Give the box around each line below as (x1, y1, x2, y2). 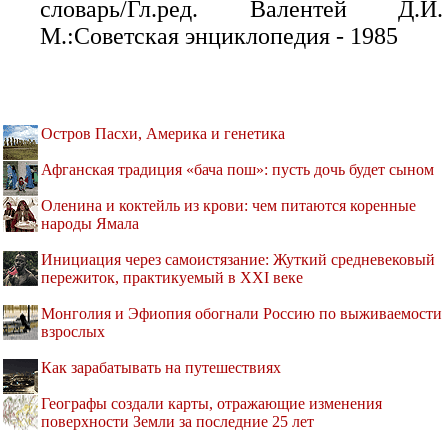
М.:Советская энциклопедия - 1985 (40, 23, 398, 50)
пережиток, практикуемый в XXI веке (41, 269, 303, 287)
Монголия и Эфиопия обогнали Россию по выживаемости (41, 305, 442, 323)
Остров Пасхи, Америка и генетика (41, 125, 285, 143)
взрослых (41, 323, 105, 341)
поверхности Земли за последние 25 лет (41, 413, 314, 431)
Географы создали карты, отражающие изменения (41, 395, 382, 413)
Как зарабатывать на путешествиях (41, 359, 281, 377)
